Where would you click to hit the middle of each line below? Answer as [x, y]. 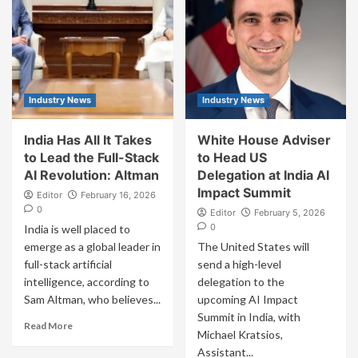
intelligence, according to [87, 282]
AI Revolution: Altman [91, 175]
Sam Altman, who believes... [92, 300]
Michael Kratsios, [240, 335]
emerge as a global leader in [92, 247]
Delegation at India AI [263, 175]
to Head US [232, 158]
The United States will [253, 247]
